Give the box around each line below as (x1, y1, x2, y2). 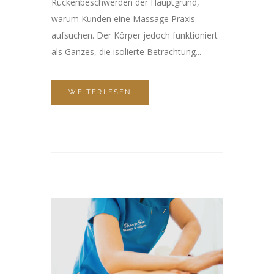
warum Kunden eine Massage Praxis (51, 12, 195, 24)
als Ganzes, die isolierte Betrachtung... (51, 45, 201, 57)
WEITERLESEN (68, 87, 131, 96)
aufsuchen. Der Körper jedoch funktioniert (51, 29, 218, 41)
